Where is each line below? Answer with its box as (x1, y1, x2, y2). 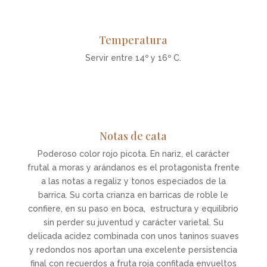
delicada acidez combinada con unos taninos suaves (27, 231, 240, 241)
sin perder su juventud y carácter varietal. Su (43, 218, 223, 227)
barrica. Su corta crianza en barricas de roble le (38, 190, 229, 200)
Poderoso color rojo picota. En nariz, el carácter (37, 149, 229, 159)
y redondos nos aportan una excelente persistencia (29, 245, 238, 254)
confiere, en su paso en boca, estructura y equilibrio (28, 204, 239, 213)
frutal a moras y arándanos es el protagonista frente (27, 163, 240, 172)
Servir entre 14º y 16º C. (85, 53, 182, 63)
